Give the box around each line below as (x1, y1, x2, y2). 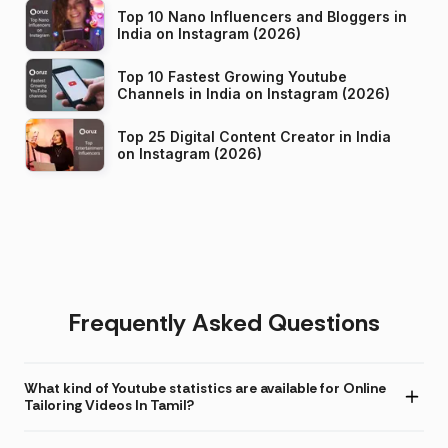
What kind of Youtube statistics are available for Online (24, 378, 386, 397)
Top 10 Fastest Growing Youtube (117, 67, 347, 85)
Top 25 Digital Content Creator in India (117, 127, 391, 145)
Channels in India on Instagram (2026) (245, 84, 390, 102)
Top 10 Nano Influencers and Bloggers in (117, 7, 407, 25)
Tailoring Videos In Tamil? (24, 395, 194, 414)
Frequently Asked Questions (68, 306, 380, 338)
